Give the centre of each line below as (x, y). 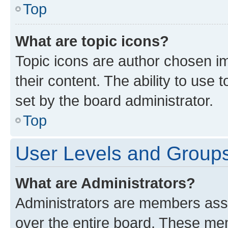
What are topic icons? (92, 41)
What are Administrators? (105, 183)
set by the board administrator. (114, 100)
